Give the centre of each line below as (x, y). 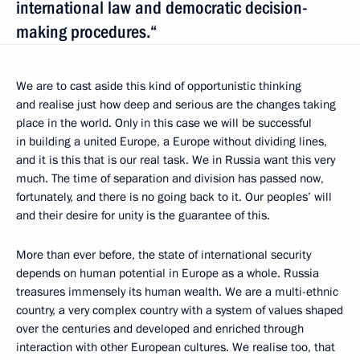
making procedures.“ (87, 31)
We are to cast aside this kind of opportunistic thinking (159, 86)
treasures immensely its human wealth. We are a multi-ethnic (177, 291)
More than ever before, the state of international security (164, 254)
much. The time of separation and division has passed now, (170, 178)
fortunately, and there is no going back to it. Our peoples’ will (174, 196)
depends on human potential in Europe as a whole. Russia (168, 273)
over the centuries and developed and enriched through (160, 328)
